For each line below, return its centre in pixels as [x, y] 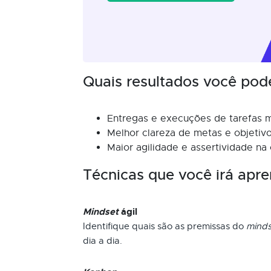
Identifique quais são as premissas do [165, 226]
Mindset [101, 212]
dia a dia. [103, 241]
